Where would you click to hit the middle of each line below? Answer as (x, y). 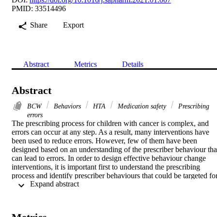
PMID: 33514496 (39, 8)
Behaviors (67, 106)
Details (133, 64)
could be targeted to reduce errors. (63, 210)
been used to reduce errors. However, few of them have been (104, 140)
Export (73, 25)
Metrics (85, 64)
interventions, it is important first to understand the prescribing (106, 167)
